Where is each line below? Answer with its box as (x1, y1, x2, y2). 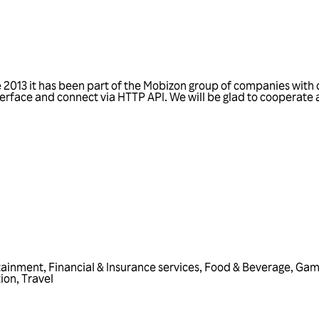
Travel (21, 271, 53, 286)
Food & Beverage (204, 260, 291, 275)
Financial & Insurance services (48, 260, 199, 275)
